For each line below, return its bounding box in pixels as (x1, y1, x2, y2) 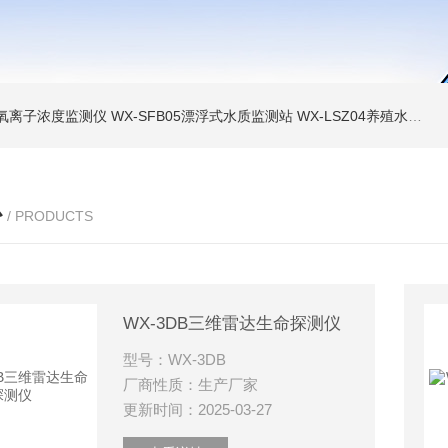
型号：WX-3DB (123, 351, 227, 368)
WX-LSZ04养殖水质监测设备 (297, 108, 408, 124)
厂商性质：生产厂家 (123, 376, 259, 393)
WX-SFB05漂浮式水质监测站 (111, 108, 293, 124)
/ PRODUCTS (6, 208, 93, 224)
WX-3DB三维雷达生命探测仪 (123, 314, 342, 333)
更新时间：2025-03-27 (123, 401, 273, 418)
